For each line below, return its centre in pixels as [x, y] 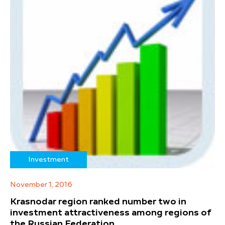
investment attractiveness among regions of [110, 213]
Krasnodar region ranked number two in [98, 202]
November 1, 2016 [41, 185]
